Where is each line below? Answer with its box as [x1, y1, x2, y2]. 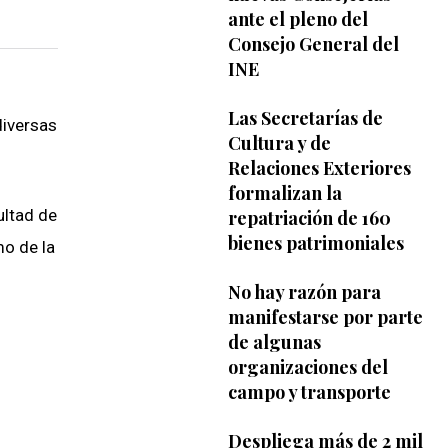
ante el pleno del [227, 6, 368, 31]
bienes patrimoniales [227, 230, 404, 255]
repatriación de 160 [227, 205, 391, 230]
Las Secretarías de [227, 105, 383, 130]
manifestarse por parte [227, 304, 423, 329]
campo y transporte [227, 379, 391, 404]
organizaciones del [227, 354, 388, 379]
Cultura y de [227, 130, 331, 155]
